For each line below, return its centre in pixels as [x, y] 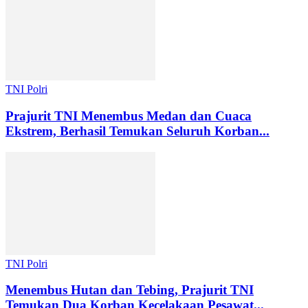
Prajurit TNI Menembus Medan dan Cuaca [129, 115]
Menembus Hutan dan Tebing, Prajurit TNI [130, 290]
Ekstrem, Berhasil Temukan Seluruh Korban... [137, 131]
